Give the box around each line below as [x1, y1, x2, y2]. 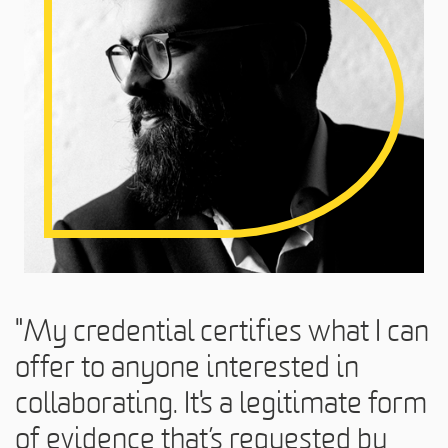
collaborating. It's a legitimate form [15, 383, 427, 422]
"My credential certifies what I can [15, 311, 429, 350]
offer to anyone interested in [15, 347, 359, 386]
